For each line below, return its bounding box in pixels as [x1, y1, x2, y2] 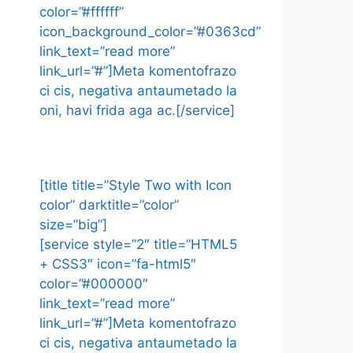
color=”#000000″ [39, 276, 148, 292]
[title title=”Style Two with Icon [39, 177, 232, 193]
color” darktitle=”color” [39, 197, 179, 213]
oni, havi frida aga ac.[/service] [39, 102, 235, 118]
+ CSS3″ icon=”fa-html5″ [39, 256, 196, 272]
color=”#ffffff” [39, 4, 124, 20]
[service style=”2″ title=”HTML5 [39, 236, 237, 252]
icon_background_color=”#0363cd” [39, 24, 261, 39]
